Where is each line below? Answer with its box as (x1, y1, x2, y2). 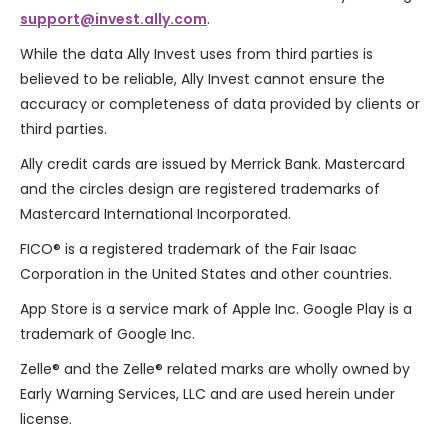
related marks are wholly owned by (163, 359, 410, 380)
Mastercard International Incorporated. (20, 204, 291, 225)
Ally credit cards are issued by (20, 154, 231, 175)
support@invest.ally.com (20, 9, 207, 30)
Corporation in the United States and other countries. (20, 264, 392, 285)
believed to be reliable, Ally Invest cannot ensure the (20, 69, 385, 90)
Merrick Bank (231, 154, 318, 175)
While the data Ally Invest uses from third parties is (20, 44, 373, 65)
